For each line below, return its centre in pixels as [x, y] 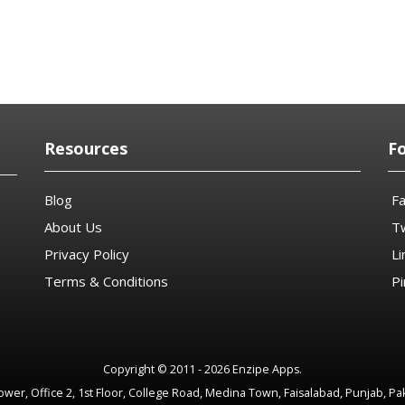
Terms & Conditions [106, 282]
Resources [86, 149]
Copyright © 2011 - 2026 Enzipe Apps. [202, 370]
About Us [73, 227]
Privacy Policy [87, 254]
